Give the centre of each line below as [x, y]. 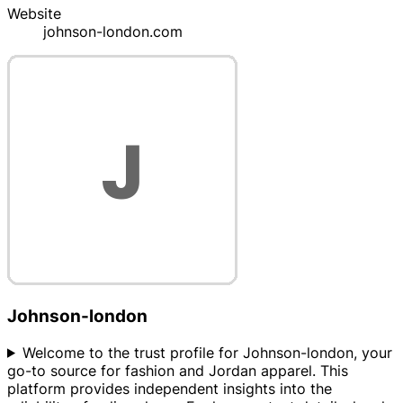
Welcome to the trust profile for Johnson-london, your [207, 352]
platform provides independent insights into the [170, 388]
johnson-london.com [113, 32]
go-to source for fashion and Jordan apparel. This [178, 370]
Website [34, 14]
